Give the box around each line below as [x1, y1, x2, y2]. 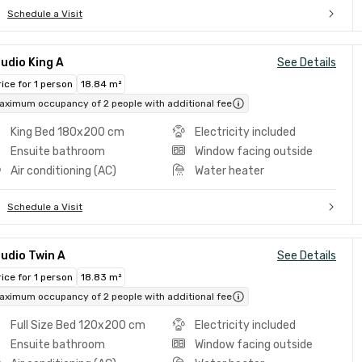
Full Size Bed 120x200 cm [11, 318, 145, 332]
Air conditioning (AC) [11, 164, 116, 178]
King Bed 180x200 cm [11, 125, 124, 139]
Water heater [194, 164, 264, 178]
